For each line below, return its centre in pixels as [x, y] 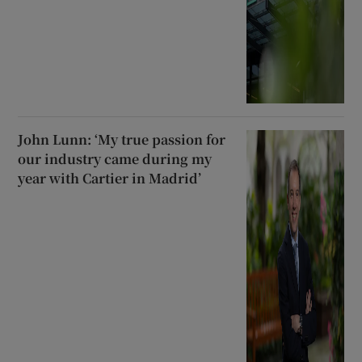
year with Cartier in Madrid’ [110, 179]
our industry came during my [115, 159]
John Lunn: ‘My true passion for [122, 140]
